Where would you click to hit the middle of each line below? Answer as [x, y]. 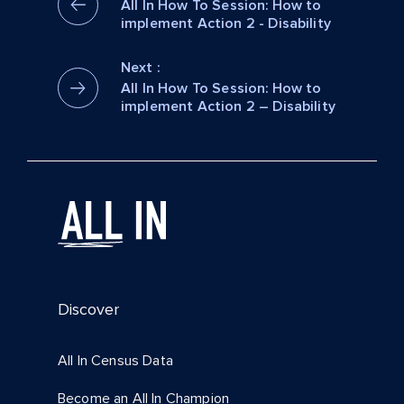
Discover [88, 309]
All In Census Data [115, 360]
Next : [140, 68]
